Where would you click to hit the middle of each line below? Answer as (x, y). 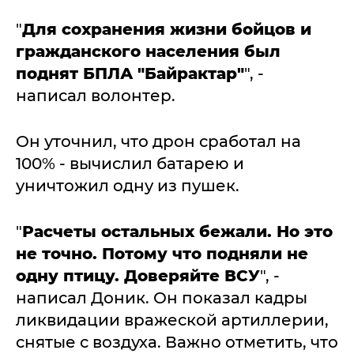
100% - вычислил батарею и (130, 164)
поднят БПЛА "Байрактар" (130, 73)
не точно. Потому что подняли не (162, 254)
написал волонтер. (96, 96)
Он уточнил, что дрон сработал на (158, 141)
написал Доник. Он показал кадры (162, 298)
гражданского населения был (148, 51)
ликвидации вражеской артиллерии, (172, 320)
